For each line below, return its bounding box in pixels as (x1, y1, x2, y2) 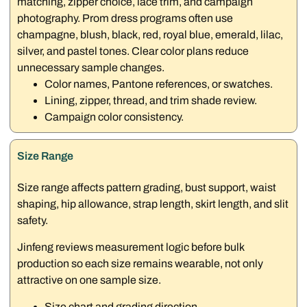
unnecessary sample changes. (17, 62, 165, 74)
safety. (17, 214, 49, 226)
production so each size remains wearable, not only (17, 257, 264, 269)
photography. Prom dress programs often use (17, 12, 234, 25)
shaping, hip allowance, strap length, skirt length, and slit (17, 197, 289, 210)
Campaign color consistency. (45, 111, 184, 123)
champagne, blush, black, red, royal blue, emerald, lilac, (17, 29, 284, 41)
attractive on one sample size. (17, 273, 162, 286)
